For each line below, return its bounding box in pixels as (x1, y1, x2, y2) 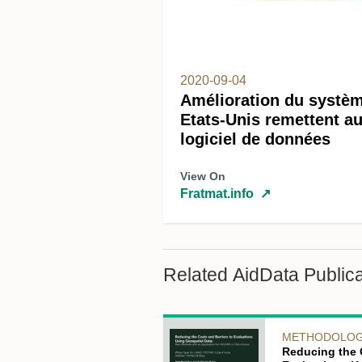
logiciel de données (180, 129, 330, 148)
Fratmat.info (180, 186, 254, 200)
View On (180, 169, 225, 183)
